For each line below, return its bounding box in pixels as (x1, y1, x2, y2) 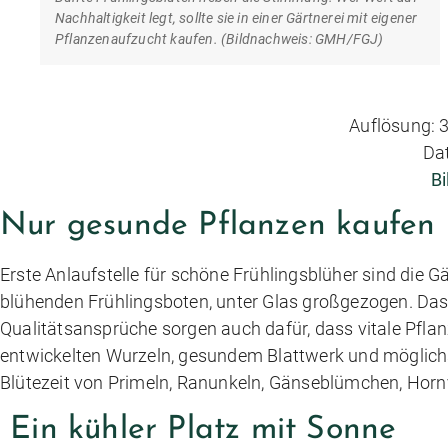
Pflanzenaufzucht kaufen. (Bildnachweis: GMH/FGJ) (55, 31, 384, 47)
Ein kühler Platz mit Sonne (10, 413, 397, 446)
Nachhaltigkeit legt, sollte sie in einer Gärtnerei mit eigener (55, 10, 418, 26)
